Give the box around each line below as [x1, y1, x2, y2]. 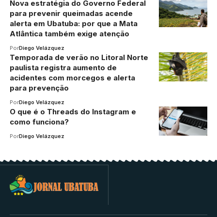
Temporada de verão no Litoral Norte [10, 52, 148, 62]
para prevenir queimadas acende [10, 8, 133, 18]
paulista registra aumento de [10, 62, 117, 72]
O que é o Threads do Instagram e [10, 107, 136, 116]
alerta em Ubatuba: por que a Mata [10, 18, 138, 28]
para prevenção [10, 83, 69, 93]
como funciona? [10, 117, 69, 126]
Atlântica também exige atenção [10, 29, 129, 38]
